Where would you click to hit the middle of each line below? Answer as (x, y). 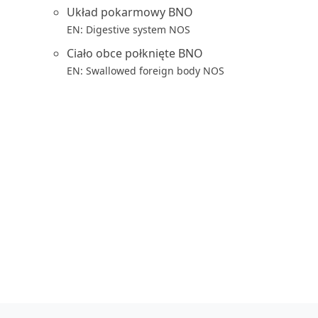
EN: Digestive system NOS (128, 29)
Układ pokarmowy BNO (130, 12)
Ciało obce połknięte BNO (135, 53)
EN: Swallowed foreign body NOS (146, 71)
